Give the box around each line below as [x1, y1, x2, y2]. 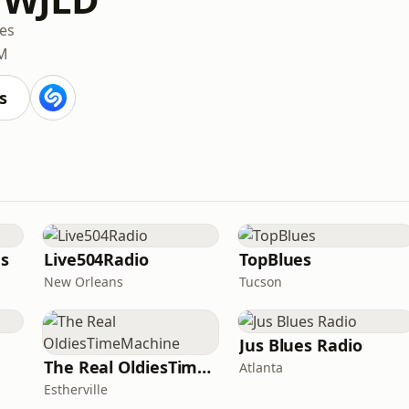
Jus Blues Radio [239, 334, 362, 356]
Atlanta [239, 359, 283, 376]
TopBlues [239, 248, 312, 270]
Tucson [239, 273, 282, 290]
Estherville [44, 381, 108, 398]
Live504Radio [44, 248, 149, 270]
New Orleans [44, 273, 123, 290]
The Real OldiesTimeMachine [197, 356, 212, 378]
